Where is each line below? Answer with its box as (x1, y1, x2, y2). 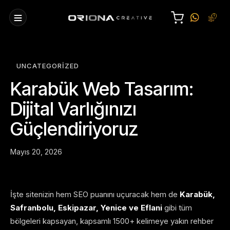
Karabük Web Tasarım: (10, 78, 194, 101)
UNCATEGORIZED (16, 62, 79, 70)
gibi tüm (162, 203, 192, 213)
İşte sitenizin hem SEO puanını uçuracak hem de (10, 189, 180, 200)
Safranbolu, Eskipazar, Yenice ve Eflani (10, 203, 162, 213)
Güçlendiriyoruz (10, 118, 138, 141)
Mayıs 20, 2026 (10, 147, 62, 157)
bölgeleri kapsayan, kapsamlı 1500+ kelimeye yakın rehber (10, 216, 214, 226)
